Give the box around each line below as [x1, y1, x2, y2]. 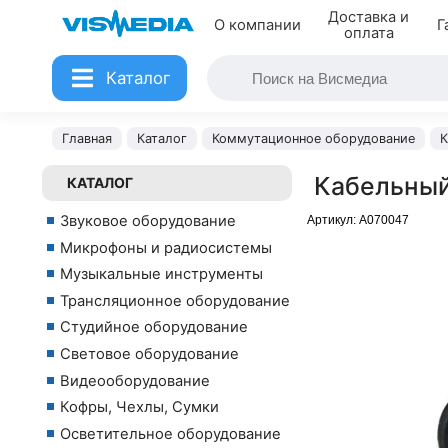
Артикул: [307, 213, 359, 227]
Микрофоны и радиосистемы [60, 238, 272, 257]
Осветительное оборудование [60, 424, 281, 443]
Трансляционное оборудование [60, 291, 290, 310]
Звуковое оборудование [60, 212, 236, 230]
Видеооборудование [60, 371, 210, 390]
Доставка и [328, 8, 410, 26]
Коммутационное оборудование [212, 131, 415, 146]
